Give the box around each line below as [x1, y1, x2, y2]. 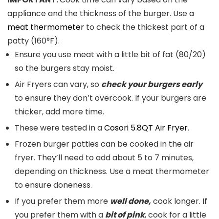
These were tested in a [15, 122, 104, 134]
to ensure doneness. [15, 179, 92, 191]
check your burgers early [101, 79, 202, 90]
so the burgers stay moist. [15, 63, 114, 74]
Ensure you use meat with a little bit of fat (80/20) [15, 49, 206, 61]
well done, [110, 196, 151, 207]
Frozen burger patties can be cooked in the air [15, 138, 194, 150]
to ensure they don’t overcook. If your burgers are [15, 92, 206, 104]
